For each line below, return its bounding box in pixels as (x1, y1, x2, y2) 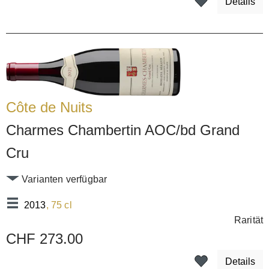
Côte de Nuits (6, 98, 92, 115)
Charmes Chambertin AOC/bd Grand (6, 121, 240, 138)
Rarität (234, 214, 263, 225)
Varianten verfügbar (19, 174, 107, 184)
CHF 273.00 (6, 230, 83, 247)
